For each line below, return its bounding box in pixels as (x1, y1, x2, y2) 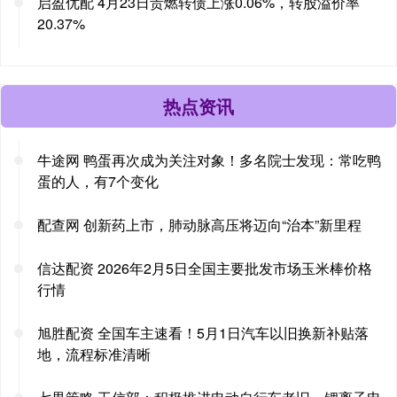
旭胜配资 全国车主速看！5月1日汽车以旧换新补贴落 (37, 322, 369, 343)
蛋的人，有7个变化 (37, 170, 159, 191)
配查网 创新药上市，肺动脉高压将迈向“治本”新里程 (37, 214, 362, 235)
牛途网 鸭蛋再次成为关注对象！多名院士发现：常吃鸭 (37, 149, 381, 170)
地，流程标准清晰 (37, 343, 151, 364)
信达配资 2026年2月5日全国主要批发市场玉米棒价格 (37, 257, 372, 278)
